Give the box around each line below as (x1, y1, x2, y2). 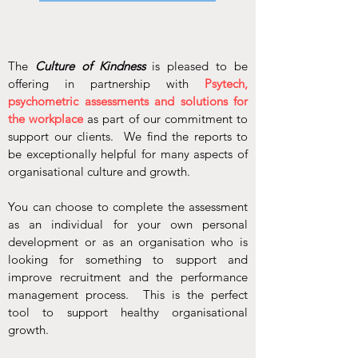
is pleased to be (145, 58, 249, 74)
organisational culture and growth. (8, 164, 197, 179)
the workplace (8, 111, 84, 126)
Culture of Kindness (34, 58, 145, 74)
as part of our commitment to (83, 111, 249, 126)
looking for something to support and (8, 252, 248, 267)
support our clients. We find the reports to (8, 129, 248, 144)
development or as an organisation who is (8, 234, 248, 249)
